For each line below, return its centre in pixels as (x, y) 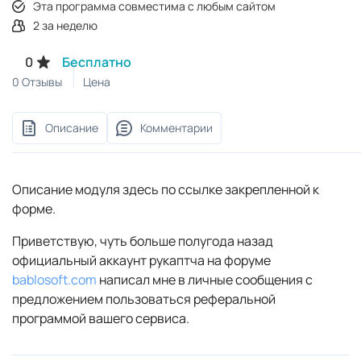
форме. (34, 208)
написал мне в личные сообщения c (205, 279)
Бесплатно (97, 62)
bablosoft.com (54, 279)
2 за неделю (65, 25)
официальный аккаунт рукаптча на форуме (141, 260)
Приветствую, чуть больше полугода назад (143, 241)
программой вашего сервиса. (101, 318)
